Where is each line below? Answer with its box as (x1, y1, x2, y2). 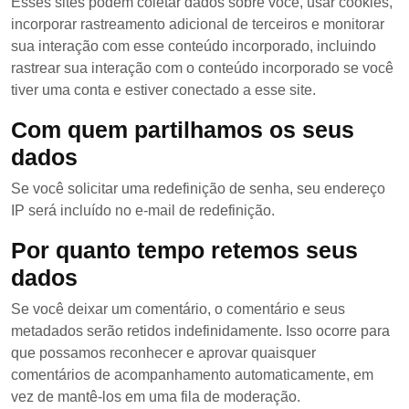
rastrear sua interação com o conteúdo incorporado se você (11, 60, 393, 76)
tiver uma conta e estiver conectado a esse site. (11, 82, 316, 98)
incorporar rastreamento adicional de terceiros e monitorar (11, 16, 384, 32)
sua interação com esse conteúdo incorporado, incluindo (11, 38, 376, 54)
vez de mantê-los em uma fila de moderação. (11, 389, 300, 404)
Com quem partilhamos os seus (11, 117, 354, 142)
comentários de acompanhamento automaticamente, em (11, 367, 373, 383)
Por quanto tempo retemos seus (11, 237, 358, 263)
